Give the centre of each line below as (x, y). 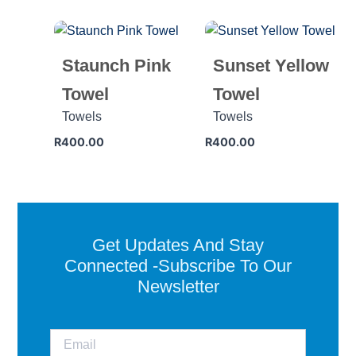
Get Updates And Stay (178, 245)
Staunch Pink (116, 65)
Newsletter (178, 286)
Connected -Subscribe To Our (178, 265)
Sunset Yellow (271, 65)
